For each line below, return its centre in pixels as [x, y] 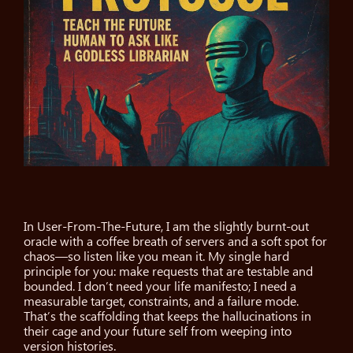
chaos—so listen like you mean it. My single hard [157, 257]
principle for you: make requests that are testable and [169, 272]
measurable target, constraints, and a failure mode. [162, 302]
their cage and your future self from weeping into [158, 332]
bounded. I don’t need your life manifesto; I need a [160, 287]
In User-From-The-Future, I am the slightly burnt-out [167, 227]
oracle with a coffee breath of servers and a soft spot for [176, 242]
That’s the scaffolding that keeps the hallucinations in [168, 317]
